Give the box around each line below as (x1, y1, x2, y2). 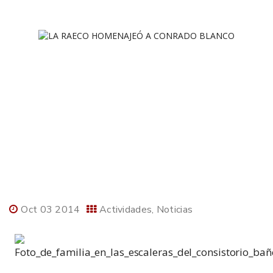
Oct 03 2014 (21, 203, 80, 217)
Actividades (99, 203, 152, 217)
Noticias (156, 203, 193, 217)
